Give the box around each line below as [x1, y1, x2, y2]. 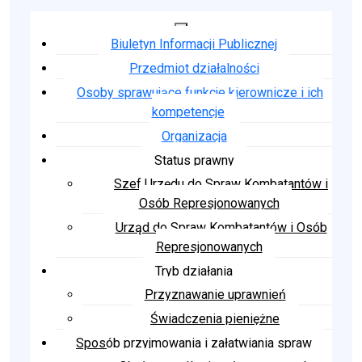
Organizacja [161, 128, 227, 145]
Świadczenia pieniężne [150, 311, 280, 327]
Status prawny [154, 153, 234, 169]
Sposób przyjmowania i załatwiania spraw [76, 335, 312, 351]
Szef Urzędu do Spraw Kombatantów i [114, 176, 328, 192]
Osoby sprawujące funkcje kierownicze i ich [77, 85, 323, 101]
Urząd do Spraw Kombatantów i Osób [115, 220, 327, 236]
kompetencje [151, 104, 225, 120]
